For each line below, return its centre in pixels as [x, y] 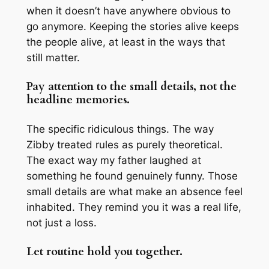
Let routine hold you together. [104, 252]
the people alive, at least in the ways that [125, 42]
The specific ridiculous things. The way [120, 129]
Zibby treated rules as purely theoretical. [124, 145]
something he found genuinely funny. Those [132, 176]
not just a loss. [61, 223]
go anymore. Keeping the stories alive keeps [132, 26]
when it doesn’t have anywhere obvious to [128, 11]
